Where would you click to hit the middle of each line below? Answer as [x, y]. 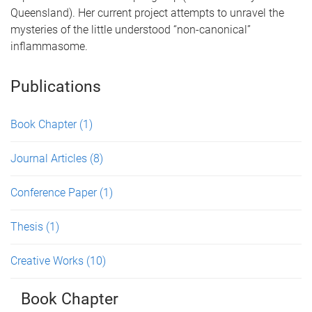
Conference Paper [55, 193]
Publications [56, 87]
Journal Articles [50, 158]
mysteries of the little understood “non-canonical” [131, 30]
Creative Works [48, 261]
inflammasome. [49, 46]
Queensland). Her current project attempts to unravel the [147, 13]
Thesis [28, 227]
